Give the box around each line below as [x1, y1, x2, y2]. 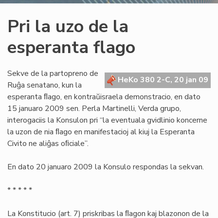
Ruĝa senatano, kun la [7, 80, 82, 91]
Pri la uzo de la [7, 15, 128, 38]
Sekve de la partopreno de [7, 68, 98, 79]
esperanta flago [7, 36, 135, 59]
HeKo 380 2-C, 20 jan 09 [116, 74, 208, 85]
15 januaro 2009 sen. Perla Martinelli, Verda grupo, [7, 103, 181, 114]
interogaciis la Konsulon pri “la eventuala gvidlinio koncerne [7, 115, 207, 126]
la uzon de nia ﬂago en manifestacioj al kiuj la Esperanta [7, 127, 195, 137]
